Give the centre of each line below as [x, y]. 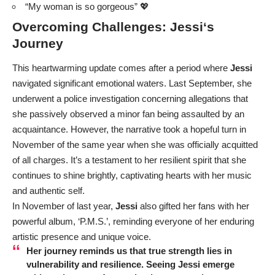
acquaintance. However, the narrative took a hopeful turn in [129, 129]
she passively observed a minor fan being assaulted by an [128, 114]
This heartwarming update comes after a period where [121, 68]
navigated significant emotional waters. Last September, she [132, 83]
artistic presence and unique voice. [82, 236]
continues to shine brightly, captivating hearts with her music [132, 175]
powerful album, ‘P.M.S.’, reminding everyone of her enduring [133, 221]
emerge [217, 264]
